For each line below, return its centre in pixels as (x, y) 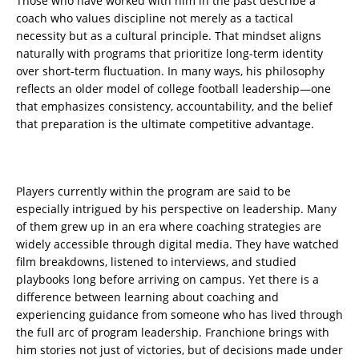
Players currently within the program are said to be (153, 192)
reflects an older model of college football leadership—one (173, 89)
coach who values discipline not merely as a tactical (155, 18)
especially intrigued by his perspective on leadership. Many (176, 209)
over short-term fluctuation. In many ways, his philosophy (170, 71)
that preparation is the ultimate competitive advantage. (165, 124)
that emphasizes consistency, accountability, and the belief (174, 107)
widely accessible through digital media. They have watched (177, 244)
